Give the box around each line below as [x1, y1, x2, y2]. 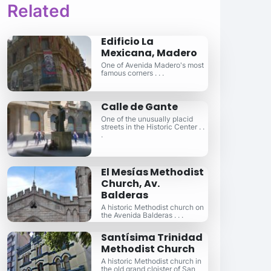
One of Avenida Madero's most [101, 60, 204, 70]
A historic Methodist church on [101, 203, 204, 212]
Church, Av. [101, 177, 160, 191]
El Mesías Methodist [101, 165, 204, 179]
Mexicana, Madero [101, 46, 198, 60]
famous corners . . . [101, 68, 165, 77]
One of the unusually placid [101, 114, 194, 123]
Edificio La [101, 34, 154, 48]
